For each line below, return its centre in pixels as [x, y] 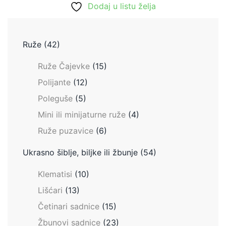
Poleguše [55, 98]
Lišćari [50, 190]
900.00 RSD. [71, 6]
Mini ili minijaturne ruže [82, 114]
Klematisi [55, 174]
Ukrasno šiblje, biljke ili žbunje [80, 152]
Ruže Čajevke [64, 66]
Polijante [54, 82]
